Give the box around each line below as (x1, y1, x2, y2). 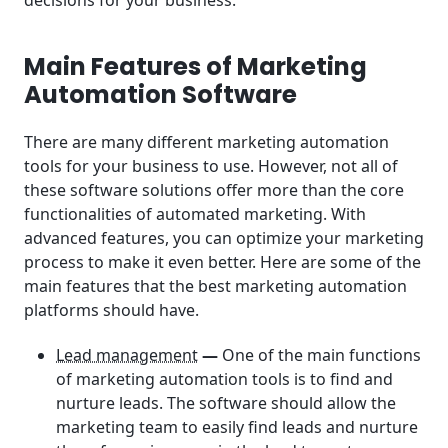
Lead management (56, 344, 198, 366)
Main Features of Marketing (24, 50, 367, 84)
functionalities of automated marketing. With (24, 203, 366, 226)
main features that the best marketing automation (24, 275, 407, 298)
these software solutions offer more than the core (24, 179, 404, 202)
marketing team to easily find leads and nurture (56, 416, 418, 438)
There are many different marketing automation (24, 131, 389, 154)
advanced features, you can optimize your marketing (24, 227, 424, 250)
